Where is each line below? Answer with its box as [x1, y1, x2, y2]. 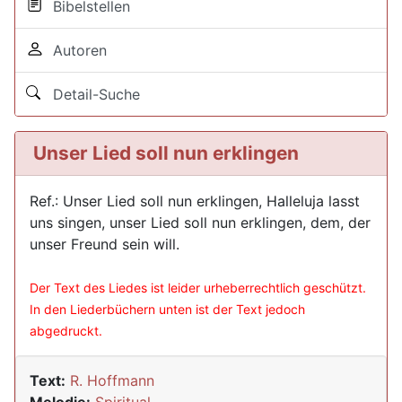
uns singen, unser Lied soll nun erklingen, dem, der [30, 214, 371, 232]
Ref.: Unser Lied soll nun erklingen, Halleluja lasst [30, 192, 360, 210]
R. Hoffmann [70, 371, 154, 389]
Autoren [44, 41, 107, 59]
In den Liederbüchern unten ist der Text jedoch [30, 301, 305, 317]
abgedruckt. [30, 323, 102, 338]
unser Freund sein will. [30, 235, 179, 253]
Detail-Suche [44, 85, 140, 103]
